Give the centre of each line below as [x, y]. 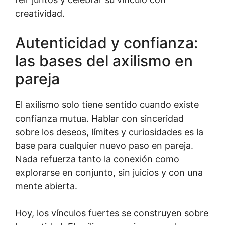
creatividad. [40, 13]
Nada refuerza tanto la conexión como [97, 159]
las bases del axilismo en [104, 61]
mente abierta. [46, 186]
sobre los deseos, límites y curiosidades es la [109, 132]
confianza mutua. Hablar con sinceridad [99, 118]
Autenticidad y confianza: [106, 42]
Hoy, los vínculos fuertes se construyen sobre [112, 213]
